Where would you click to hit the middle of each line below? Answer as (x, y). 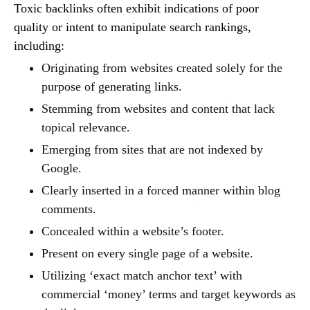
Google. (62, 168)
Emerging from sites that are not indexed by (152, 149)
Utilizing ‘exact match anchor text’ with (142, 275)
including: (39, 45)
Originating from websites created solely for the (162, 67)
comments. (69, 209)
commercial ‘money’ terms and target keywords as (168, 294)
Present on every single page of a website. (147, 253)
